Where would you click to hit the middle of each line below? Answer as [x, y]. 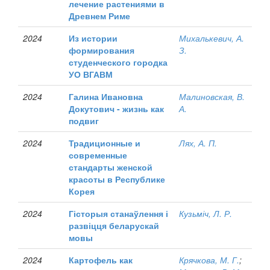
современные [98, 155]
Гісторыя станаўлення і [118, 213]
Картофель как [101, 260]
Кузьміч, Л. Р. [206, 213]
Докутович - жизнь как [116, 108]
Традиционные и [105, 143]
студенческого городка [118, 62]
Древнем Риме [99, 16]
